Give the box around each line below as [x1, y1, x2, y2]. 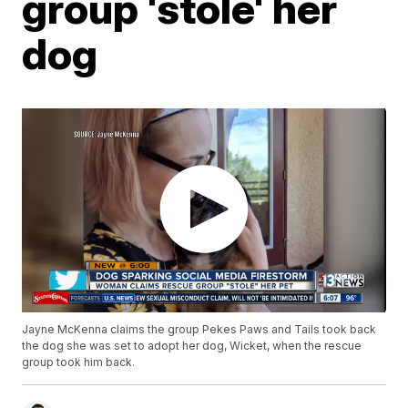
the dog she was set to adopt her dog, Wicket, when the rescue [22, 339, 362, 353]
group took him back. [22, 355, 136, 370]
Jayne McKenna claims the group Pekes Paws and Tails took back [22, 322, 377, 337]
